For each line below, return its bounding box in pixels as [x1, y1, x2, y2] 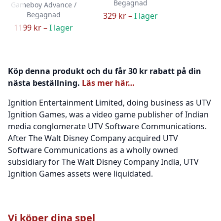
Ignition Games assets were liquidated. [8, 168, 153, 179]
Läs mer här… [82, 77, 135, 88]
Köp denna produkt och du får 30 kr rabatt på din [8, 65, 201, 76]
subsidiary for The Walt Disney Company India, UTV [8, 156, 199, 167]
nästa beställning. [8, 77, 82, 88]
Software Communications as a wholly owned [8, 144, 178, 155]
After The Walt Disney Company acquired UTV [8, 132, 178, 144]
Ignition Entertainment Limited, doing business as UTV [8, 97, 211, 108]
